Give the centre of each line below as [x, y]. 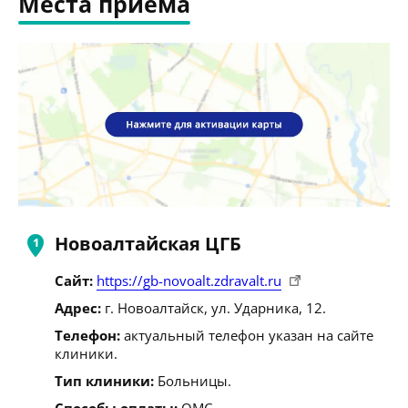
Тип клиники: [104, 380]
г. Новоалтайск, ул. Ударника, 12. [214, 307]
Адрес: [78, 307]
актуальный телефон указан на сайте [247, 335]
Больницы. [193, 380]
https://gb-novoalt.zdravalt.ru [189, 280]
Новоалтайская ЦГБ [148, 243]
